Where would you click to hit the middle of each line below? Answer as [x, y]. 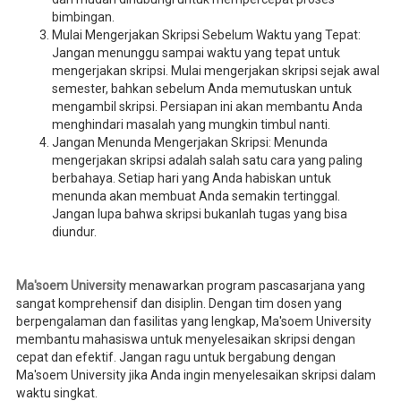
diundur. [74, 231]
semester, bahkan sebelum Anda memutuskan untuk [201, 88]
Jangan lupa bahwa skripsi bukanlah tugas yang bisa [199, 213]
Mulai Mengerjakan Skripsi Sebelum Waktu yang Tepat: [206, 34]
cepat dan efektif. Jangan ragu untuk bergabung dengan [175, 357]
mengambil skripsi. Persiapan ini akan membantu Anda [207, 106]
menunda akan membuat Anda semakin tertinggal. [196, 196]
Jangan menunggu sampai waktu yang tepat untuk [196, 52]
